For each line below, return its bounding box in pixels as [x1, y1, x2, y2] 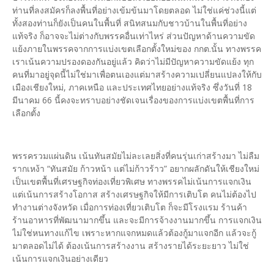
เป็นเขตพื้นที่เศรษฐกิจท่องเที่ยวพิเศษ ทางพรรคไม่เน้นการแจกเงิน [12, 176, 251, 188]
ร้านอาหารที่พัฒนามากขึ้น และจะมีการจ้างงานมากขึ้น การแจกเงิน [12, 214, 262, 226]
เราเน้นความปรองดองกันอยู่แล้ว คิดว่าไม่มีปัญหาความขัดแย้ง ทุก [12, 56, 254, 68]
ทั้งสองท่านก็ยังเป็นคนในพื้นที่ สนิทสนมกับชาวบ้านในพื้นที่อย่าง [12, 17, 247, 29]
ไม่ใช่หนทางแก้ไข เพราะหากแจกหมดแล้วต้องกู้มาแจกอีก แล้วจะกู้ [12, 227, 256, 239]
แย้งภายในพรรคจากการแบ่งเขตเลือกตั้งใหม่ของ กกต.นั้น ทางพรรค [12, 43, 261, 55]
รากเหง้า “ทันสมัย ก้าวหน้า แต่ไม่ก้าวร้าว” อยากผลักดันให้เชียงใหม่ [12, 163, 259, 175]
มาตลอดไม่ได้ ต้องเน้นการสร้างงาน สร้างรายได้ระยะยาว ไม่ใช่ [12, 240, 249, 252]
